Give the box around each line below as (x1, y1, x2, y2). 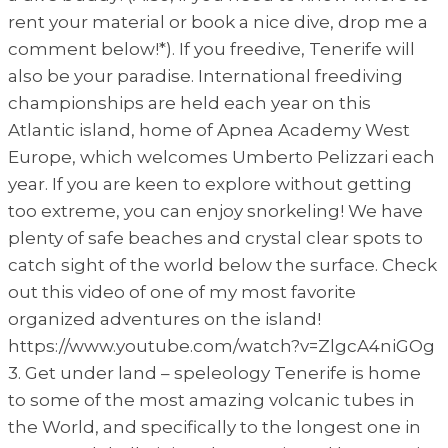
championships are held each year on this (8, 92, 371, 113)
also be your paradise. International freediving (8, 65, 403, 86)
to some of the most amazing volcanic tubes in (8, 389, 415, 410)
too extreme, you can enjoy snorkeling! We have (8, 200, 423, 221)
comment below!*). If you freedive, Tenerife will (8, 38, 415, 59)
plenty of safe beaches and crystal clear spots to (8, 227, 423, 248)
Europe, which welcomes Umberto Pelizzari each (8, 146, 435, 167)
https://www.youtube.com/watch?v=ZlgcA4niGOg (8, 335, 435, 356)
